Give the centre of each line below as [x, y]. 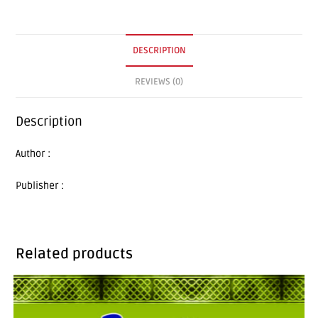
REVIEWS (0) [159, 82]
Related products [75, 254]
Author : [33, 154]
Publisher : [40, 186]
